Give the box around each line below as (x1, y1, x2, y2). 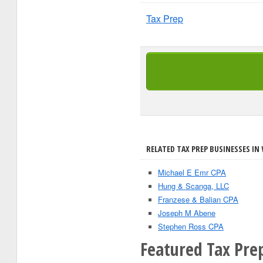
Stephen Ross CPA (158, 221, 224, 232)
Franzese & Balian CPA (158, 194, 238, 205)
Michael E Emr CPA (158, 167, 226, 178)
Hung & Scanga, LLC (158, 180, 229, 191)
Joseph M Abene (158, 207, 215, 218)
